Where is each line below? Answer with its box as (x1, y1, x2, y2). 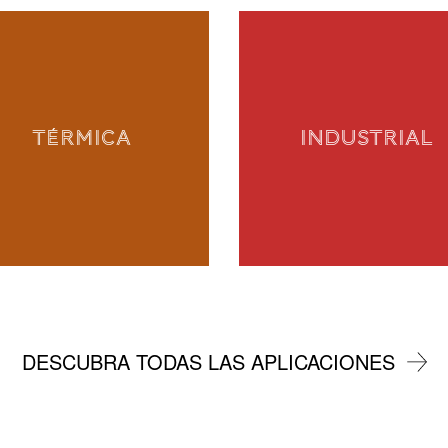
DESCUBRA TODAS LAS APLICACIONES (21, 346, 395, 376)
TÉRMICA (32, 126, 131, 151)
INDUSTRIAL (300, 126, 433, 151)
